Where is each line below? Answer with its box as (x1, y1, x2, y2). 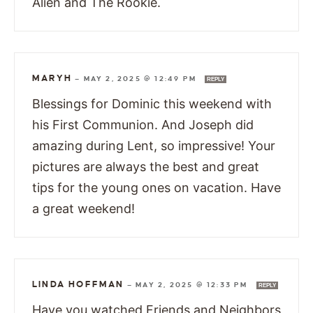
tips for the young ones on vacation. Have (32, 180, 281, 196)
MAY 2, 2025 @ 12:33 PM (136, 281, 251, 289)
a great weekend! (32, 201, 135, 217)
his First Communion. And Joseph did (32, 117, 254, 133)
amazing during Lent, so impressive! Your (32, 138, 275, 154)
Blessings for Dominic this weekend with (32, 96, 272, 112)
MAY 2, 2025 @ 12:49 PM (83, 75, 200, 83)
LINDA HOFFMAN (32, 279, 124, 290)
